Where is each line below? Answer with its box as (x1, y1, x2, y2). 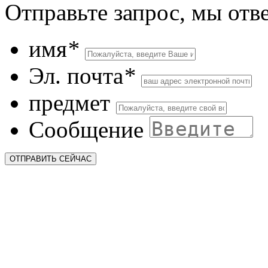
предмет (29, 89, 110, 115)
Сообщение (29, 116, 144, 142)
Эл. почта (29, 62, 123, 89)
